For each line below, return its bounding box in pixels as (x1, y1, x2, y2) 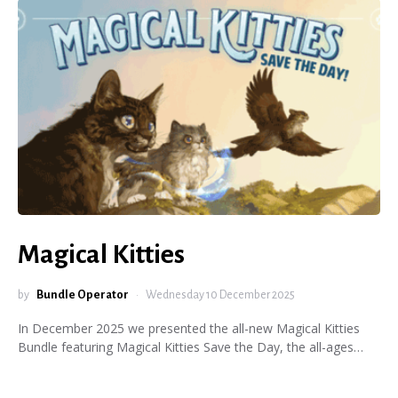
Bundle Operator (36, 289, 129, 301)
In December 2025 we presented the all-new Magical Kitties (18, 320, 360, 337)
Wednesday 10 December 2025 (146, 289, 295, 301)
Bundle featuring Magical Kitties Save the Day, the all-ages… (18, 338, 363, 355)
